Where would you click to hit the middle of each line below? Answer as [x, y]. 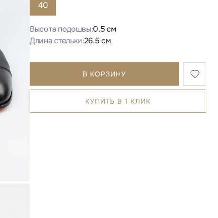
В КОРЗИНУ [104, 74]
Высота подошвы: [62, 29]
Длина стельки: [57, 41]
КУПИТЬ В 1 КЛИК [118, 101]
